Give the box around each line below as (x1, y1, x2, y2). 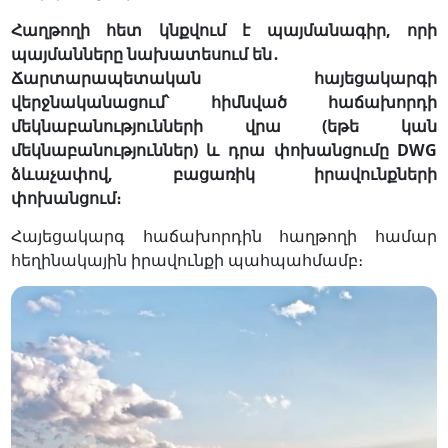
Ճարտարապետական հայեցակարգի (10, 66, 438, 89)
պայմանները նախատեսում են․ (10, 42, 280, 65)
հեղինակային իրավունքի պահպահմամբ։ (10, 248, 363, 271)
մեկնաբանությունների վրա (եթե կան (10, 114, 438, 137)
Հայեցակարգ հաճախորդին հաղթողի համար (10, 224, 438, 247)
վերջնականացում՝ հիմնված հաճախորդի (10, 90, 438, 113)
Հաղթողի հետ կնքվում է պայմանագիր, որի (10, 18, 438, 41)
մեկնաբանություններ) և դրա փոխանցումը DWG (10, 138, 438, 161)
